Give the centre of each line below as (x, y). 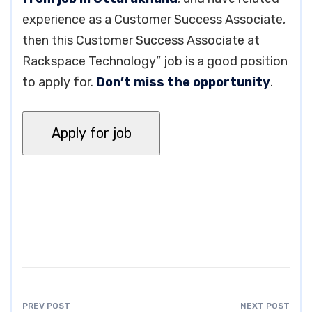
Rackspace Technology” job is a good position (155, 61)
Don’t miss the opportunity (183, 82)
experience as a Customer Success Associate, (154, 19)
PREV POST (46, 305)
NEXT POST (265, 305)
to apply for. (59, 82)
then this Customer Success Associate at (141, 40)
